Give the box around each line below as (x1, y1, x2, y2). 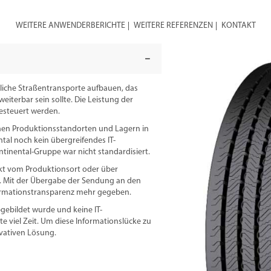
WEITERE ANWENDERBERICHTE (15, 21, 125, 30)
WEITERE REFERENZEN (133, 21, 213, 30)
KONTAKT (221, 21, 256, 30)
